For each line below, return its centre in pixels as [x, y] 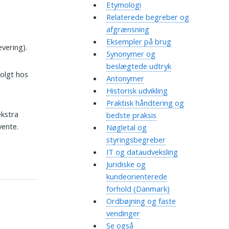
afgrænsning [128, 29]
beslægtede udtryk [139, 66]
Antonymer [125, 78]
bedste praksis [131, 115]
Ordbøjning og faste [141, 201]
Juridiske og [126, 164]
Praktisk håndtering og [145, 103]
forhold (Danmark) [138, 189]
